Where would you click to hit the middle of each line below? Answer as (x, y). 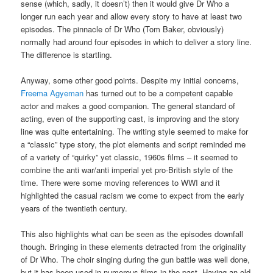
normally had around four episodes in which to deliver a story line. (136, 41)
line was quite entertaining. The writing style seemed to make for (135, 131)
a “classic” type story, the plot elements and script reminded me (133, 144)
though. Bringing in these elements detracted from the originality (134, 246)
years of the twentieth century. (74, 208)
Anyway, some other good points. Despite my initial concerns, (130, 80)
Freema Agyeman (52, 93)
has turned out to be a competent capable (158, 93)
